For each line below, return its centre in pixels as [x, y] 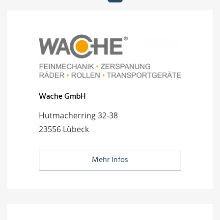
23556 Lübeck [64, 129]
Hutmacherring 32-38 [78, 115]
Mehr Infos [110, 160]
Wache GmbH [62, 96]
